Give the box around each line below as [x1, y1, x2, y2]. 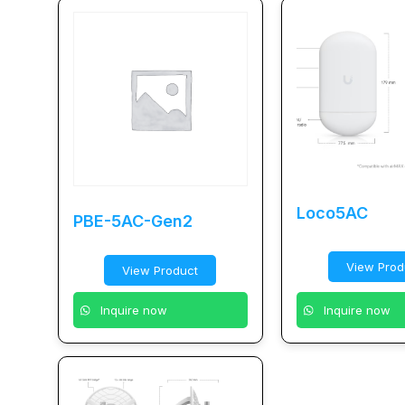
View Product [122, 263, 199, 278]
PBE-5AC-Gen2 [72, 212, 193, 231]
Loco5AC [297, 203, 369, 223]
